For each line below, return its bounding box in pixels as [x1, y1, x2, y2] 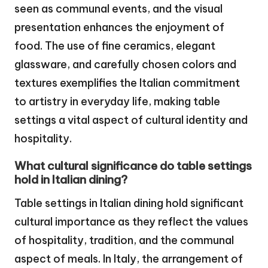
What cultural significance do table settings [14, 159, 252, 173]
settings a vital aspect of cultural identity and [14, 113, 248, 127]
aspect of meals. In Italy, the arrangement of [14, 252, 243, 266]
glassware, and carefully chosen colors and [14, 57, 236, 72]
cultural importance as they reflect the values [14, 215, 248, 229]
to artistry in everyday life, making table [14, 95, 220, 109]
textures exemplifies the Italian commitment [14, 76, 240, 90]
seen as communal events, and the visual [14, 2, 223, 16]
